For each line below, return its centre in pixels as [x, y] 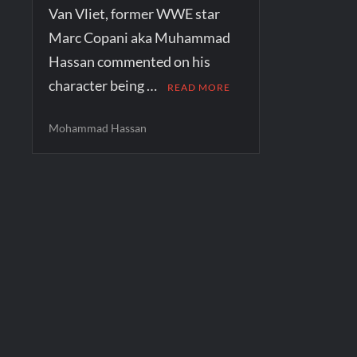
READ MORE [199, 87]
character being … [104, 85]
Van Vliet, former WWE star [135, 13]
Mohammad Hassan [98, 127]
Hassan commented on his [130, 61]
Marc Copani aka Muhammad [140, 37]
